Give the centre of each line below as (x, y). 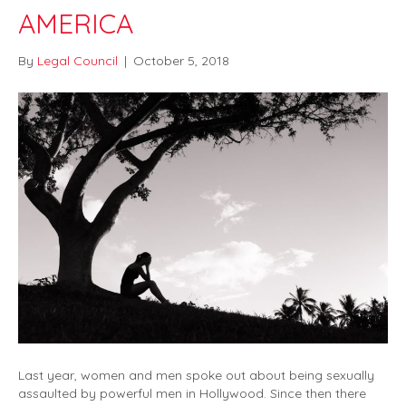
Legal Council (77, 61)
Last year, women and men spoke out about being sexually (196, 375)
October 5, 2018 (181, 61)
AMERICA (76, 24)
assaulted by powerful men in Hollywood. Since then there (192, 393)
